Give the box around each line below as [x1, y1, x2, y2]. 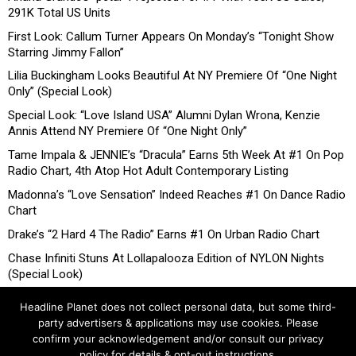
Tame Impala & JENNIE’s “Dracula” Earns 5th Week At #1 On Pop [8, 148, 344, 163]
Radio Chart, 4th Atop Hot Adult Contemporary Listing [8, 164, 288, 179]
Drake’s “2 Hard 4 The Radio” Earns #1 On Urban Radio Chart [8, 227, 319, 242]
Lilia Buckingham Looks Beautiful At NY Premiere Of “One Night [8, 68, 337, 83]
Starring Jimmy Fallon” [8, 44, 124, 60]
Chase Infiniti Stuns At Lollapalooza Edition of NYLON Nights [8, 251, 324, 266]
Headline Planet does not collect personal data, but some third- [20, 300, 336, 313]
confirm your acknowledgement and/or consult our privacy [33, 332, 323, 345]
